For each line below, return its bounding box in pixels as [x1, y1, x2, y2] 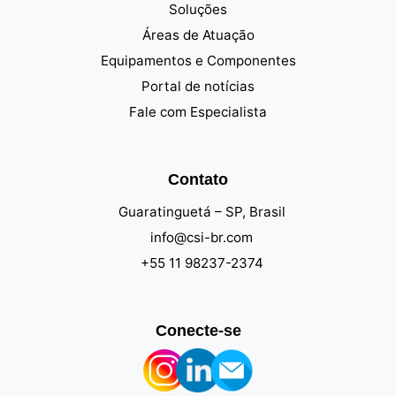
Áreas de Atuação [141, 27, 255, 44]
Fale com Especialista [129, 103, 267, 121]
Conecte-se [155, 322, 241, 340]
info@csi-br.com [150, 229, 253, 247]
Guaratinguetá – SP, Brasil [118, 203, 286, 221]
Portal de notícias [141, 78, 255, 95]
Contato [168, 171, 228, 189]
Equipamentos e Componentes [100, 52, 296, 70]
